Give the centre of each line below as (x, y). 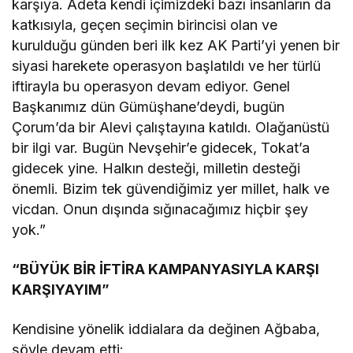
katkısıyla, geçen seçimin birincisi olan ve (145, 25)
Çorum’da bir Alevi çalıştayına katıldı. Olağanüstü (171, 128)
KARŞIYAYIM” (61, 290)
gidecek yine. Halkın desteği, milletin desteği (156, 169)
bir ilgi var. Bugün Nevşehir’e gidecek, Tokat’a (161, 148)
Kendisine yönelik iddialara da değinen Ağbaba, (166, 329)
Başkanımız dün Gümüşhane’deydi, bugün (149, 107)
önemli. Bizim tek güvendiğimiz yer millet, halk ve (171, 189)
